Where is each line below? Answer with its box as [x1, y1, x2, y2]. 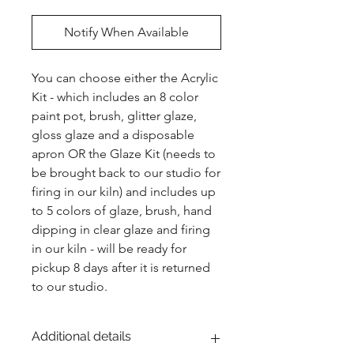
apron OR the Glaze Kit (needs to [32, 146, 216, 162]
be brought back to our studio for [32, 165, 220, 181]
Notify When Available [64, 24, 189, 40]
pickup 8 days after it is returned [32, 260, 210, 276]
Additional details [32, 329, 131, 345]
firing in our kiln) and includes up [32, 184, 216, 200]
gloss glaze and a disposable [32, 127, 194, 143]
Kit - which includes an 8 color [32, 89, 198, 105]
